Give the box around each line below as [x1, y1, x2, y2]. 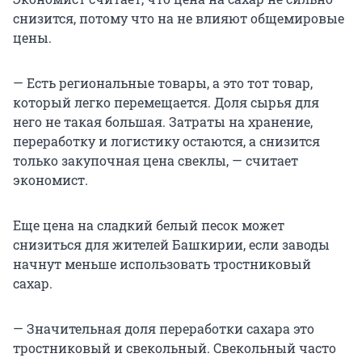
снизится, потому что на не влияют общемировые [13, 9, 344, 27]
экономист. [13, 170, 91, 188]
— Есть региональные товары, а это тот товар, [13, 74, 313, 91]
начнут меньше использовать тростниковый [13, 255, 311, 272]
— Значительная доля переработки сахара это [13, 319, 314, 337]
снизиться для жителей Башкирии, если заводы [13, 235, 330, 253]
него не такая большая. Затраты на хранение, [13, 112, 313, 130]
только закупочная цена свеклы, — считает [13, 151, 298, 169]
